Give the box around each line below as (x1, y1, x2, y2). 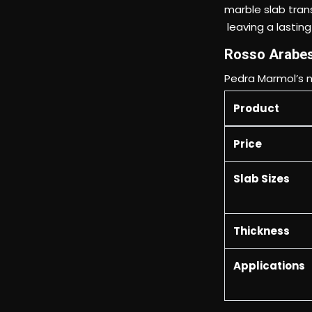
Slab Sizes (233, 127, 290, 142)
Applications (233, 214, 305, 229)
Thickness (233, 180, 290, 194)
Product (233, 57, 279, 72)
